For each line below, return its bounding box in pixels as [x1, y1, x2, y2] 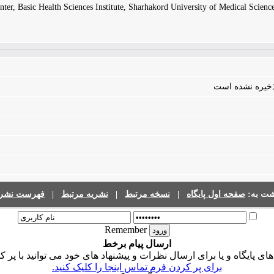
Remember [104, 224, 149, 235]
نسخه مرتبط [125, 190, 170, 199]
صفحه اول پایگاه [187, 190, 245, 199]
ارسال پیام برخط [103, 239, 171, 249]
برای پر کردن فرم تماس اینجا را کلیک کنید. [52, 262, 222, 272]
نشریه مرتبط [61, 190, 108, 199]
